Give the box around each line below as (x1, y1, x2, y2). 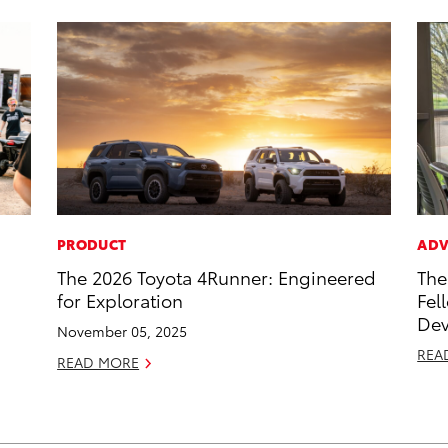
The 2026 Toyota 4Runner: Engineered (57, 264, 377, 290)
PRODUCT (57, 234, 127, 255)
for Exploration (57, 287, 184, 313)
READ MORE (57, 352, 140, 373)
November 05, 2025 (57, 321, 188, 342)
